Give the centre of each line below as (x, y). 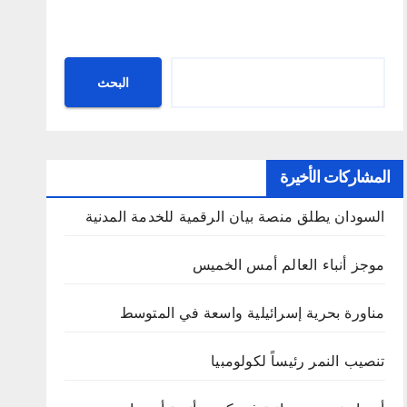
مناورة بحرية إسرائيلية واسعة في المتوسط (252, 313)
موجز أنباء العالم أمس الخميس (289, 265)
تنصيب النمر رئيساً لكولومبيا (298, 361)
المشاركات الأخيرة (334, 178)
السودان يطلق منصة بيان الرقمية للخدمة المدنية (235, 217)
